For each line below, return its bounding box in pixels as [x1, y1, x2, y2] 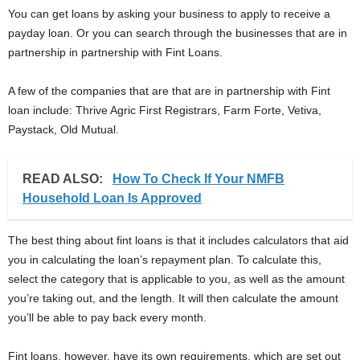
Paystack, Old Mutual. [8, 122, 119, 136]
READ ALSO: [22, 171, 106, 186]
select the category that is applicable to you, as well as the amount [8, 272, 345, 285]
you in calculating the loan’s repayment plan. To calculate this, [8, 252, 321, 266]
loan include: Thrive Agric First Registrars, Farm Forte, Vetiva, [8, 103, 321, 117]
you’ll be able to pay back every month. [8, 310, 207, 324]
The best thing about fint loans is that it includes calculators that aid [8, 233, 349, 247]
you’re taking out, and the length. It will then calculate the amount [8, 291, 338, 305]
